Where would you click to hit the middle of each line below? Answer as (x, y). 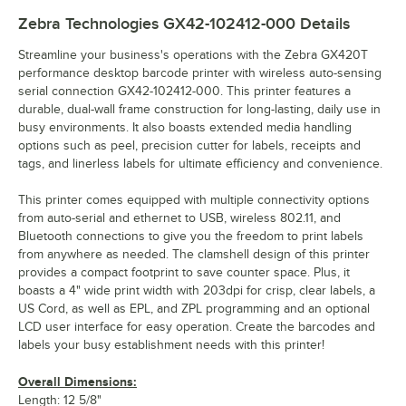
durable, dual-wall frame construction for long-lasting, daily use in (199, 109)
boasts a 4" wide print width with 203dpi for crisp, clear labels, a (197, 290)
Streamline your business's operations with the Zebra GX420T (193, 54)
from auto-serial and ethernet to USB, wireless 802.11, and (179, 217)
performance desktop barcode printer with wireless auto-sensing (200, 72)
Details (323, 23)
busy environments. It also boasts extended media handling (185, 127)
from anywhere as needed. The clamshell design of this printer (194, 254)
